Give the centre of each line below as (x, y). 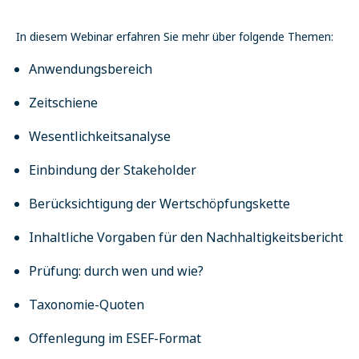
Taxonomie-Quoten (87, 305)
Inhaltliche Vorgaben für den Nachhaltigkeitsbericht (186, 237)
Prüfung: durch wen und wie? (116, 271)
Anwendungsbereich (91, 69)
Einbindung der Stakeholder (113, 170)
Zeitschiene (63, 103)
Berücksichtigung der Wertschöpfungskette (159, 204)
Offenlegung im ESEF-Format (115, 338)
